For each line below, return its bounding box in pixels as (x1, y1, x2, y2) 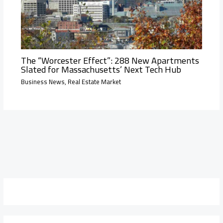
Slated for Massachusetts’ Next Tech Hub (20, 61, 181, 78)
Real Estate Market (67, 75, 121, 88)
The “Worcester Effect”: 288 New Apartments (20, 52, 199, 69)
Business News (20, 75, 65, 88)
